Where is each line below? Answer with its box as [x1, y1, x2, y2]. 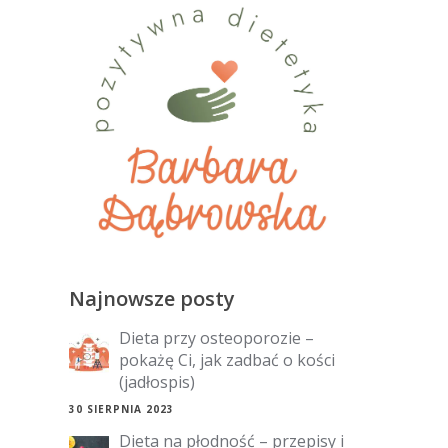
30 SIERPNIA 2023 [68, 402, 174, 417]
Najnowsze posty [68, 285, 235, 313]
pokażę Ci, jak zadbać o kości [118, 349, 335, 372]
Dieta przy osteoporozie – [118, 327, 314, 350]
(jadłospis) [118, 371, 195, 394]
